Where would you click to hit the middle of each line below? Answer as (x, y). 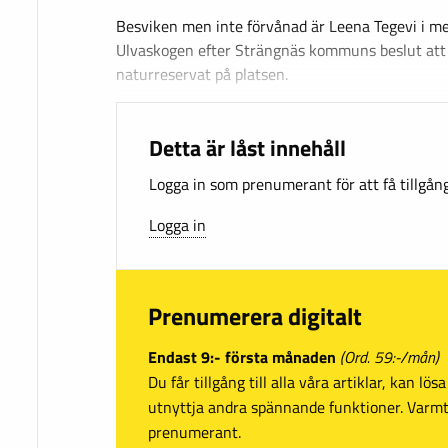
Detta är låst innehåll (247, 148)
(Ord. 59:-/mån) (389, 356)
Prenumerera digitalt (255, 316)
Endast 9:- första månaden (242, 356)
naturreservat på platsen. (202, 74)
